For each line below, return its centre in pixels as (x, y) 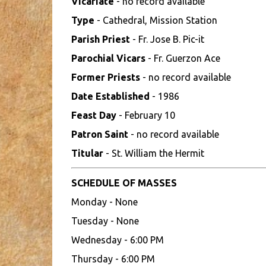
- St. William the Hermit (155, 153)
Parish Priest (100, 39)
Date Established (110, 96)
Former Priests (105, 77)
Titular (87, 153)
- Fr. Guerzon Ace (183, 58)
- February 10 (145, 115)
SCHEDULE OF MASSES (124, 183)
